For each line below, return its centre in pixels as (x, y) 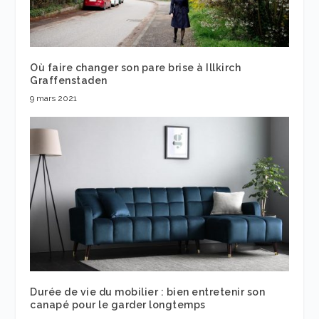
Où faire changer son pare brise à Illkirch (136, 67)
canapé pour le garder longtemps (118, 305)
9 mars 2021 (54, 98)
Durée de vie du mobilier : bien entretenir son (148, 292)
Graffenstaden (69, 80)
